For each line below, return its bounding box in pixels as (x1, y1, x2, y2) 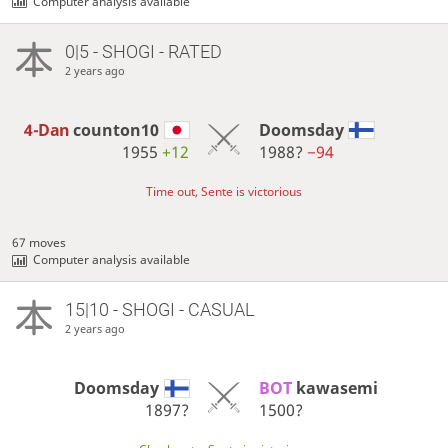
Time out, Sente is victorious (146, 182, 302, 200)
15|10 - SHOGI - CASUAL (64, 298, 254, 320)
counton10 (73, 118, 160, 141)
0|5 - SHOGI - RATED (64, 40, 222, 62)
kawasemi (295, 376, 378, 399)
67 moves (12, 233, 67, 251)
